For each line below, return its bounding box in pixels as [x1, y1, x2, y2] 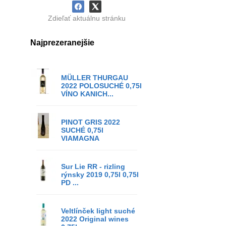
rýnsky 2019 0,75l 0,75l [61, 171, 139, 179]
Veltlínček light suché [61, 207, 135, 215]
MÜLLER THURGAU [61, 74, 128, 82]
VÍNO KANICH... [61, 90, 114, 98]
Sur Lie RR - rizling [61, 162, 125, 171]
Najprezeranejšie [30, 38, 94, 47]
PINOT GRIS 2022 [61, 118, 120, 126]
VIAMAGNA [61, 134, 99, 142]
